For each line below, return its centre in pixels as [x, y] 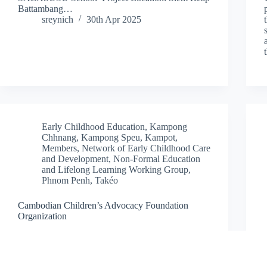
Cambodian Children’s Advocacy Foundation [103, 205]
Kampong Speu [111, 137]
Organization [42, 216]
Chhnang [59, 137]
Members [59, 148]
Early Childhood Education [93, 126]
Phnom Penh [66, 180]
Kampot [160, 137]
